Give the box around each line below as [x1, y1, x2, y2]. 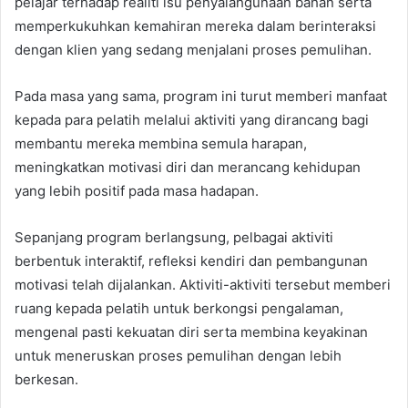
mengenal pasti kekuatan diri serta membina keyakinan [15, 322, 368, 341]
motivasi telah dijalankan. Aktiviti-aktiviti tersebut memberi [15, 275, 391, 293]
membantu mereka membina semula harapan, [15, 134, 307, 152]
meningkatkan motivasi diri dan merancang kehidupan [15, 158, 361, 176]
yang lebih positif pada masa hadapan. [15, 181, 259, 199]
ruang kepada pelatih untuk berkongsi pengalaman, [15, 299, 343, 317]
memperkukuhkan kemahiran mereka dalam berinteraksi [15, 16, 376, 35]
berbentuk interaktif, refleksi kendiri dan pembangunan [15, 251, 368, 270]
